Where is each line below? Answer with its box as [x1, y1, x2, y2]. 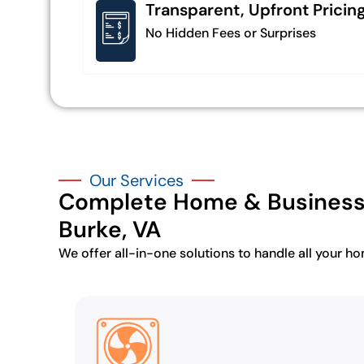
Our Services [89, 169, 184, 191]
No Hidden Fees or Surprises [145, 24, 316, 41]
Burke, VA [58, 214, 161, 245]
